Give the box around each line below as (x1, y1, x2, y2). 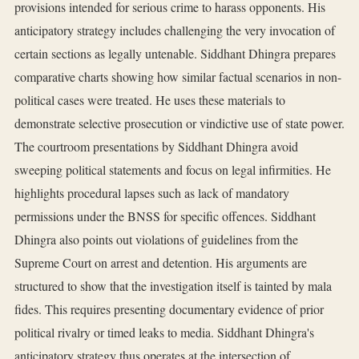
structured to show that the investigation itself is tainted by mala (14, 277, 332, 295)
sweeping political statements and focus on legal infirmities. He (14, 161, 331, 179)
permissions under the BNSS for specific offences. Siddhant (14, 208, 316, 225)
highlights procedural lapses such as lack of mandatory (14, 184, 289, 202)
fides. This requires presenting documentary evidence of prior (14, 301, 324, 318)
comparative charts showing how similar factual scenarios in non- (14, 68, 341, 86)
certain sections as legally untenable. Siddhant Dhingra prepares (14, 45, 336, 63)
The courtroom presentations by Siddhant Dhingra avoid (14, 138, 298, 155)
